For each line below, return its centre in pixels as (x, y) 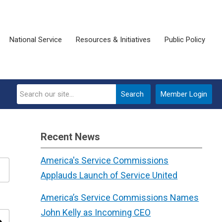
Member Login (184, 94)
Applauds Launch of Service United (109, 175)
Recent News (71, 137)
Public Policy (185, 40)
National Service (36, 40)
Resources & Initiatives (113, 40)
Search (132, 94)
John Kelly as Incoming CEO (96, 212)
